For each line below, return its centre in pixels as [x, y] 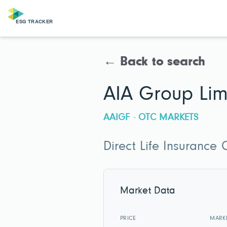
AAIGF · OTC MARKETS [151, 118]
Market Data [148, 191]
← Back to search [155, 62]
